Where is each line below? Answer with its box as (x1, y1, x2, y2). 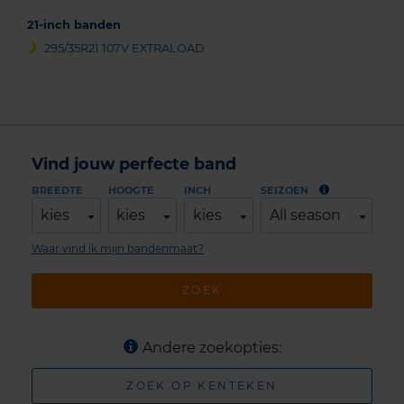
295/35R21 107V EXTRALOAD (44, 41, 206, 56)
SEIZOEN (261, 183, 309, 197)
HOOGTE (107, 183, 154, 197)
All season (269, 206, 341, 224)
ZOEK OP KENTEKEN (126, 379, 278, 393)
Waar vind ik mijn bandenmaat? (32, 241, 204, 255)
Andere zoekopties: (142, 339, 281, 357)
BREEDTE (32, 183, 83, 197)
